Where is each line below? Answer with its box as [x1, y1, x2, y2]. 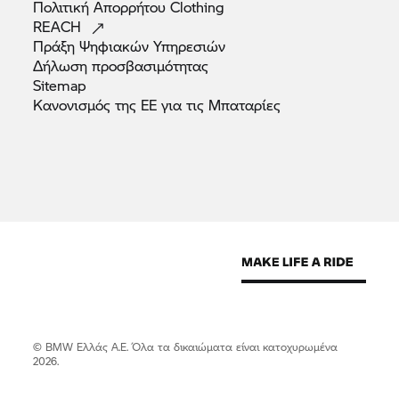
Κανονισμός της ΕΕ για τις [33, 94, 209, 115]
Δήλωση [33, 54, 93, 76]
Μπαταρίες [208, 94, 281, 115]
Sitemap [33, 74, 87, 95]
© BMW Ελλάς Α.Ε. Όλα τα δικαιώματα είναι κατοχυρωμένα [33, 338, 338, 354]
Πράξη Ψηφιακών [33, 35, 154, 56]
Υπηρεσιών [153, 35, 226, 56]
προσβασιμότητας [92, 54, 209, 76]
